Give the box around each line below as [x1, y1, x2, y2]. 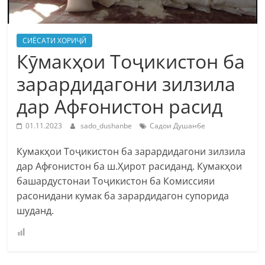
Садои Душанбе [150, 120, 206, 131]
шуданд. [17, 203, 54, 217]
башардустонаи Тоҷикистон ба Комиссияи [17, 174, 215, 188]
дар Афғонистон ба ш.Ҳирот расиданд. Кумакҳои [17, 159, 243, 173]
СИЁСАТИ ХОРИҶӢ [22, 35, 87, 46]
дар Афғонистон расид [17, 93, 223, 119]
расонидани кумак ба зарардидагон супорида [17, 189, 230, 202]
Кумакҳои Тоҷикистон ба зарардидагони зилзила [17, 144, 246, 158]
